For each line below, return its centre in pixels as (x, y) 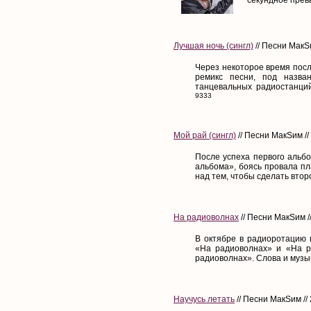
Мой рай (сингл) (205, 135)
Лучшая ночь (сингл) (213, 45)
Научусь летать (204, 299)
